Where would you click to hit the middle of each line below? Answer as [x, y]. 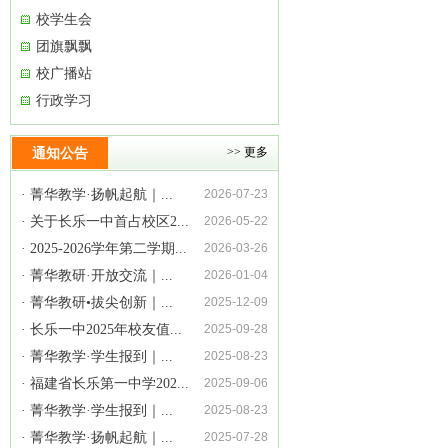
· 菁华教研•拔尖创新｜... [97, 302]
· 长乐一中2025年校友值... [101, 329]
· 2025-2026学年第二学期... [104, 248]
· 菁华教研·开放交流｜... [97, 275]
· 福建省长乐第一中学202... [105, 383]
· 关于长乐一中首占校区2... [105, 221]
